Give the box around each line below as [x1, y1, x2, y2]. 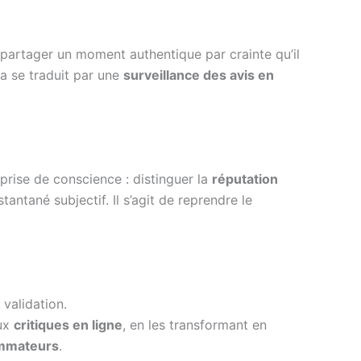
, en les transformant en [122, 316, 267, 333]
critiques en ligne [14, 316, 122, 333]
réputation [212, 170, 278, 187]
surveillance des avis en [123, 66, 274, 83]
